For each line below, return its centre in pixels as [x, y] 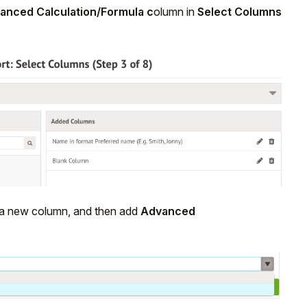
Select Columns [240, 12]
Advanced [168, 211]
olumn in [175, 12]
